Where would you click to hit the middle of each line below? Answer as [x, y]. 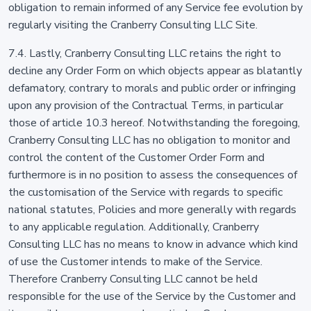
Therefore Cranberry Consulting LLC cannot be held [133, 279]
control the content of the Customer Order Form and [136, 158]
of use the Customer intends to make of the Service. [135, 262]
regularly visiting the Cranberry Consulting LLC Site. [133, 25]
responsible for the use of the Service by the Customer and [152, 296]
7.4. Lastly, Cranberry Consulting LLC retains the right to [145, 53]
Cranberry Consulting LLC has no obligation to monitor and [149, 140]
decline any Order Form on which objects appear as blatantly [155, 71]
